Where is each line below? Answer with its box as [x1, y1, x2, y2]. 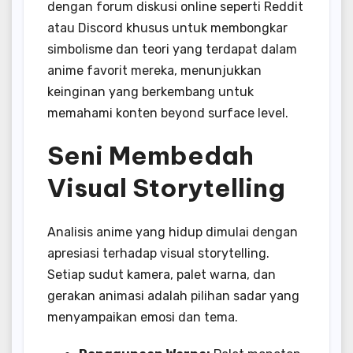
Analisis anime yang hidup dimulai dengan [47, 225, 298, 240]
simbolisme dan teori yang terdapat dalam [47, 41, 297, 57]
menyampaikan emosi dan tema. [47, 310, 238, 325]
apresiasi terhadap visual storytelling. [47, 246, 269, 262]
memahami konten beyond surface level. [47, 105, 288, 121]
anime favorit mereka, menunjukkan [47, 62, 262, 78]
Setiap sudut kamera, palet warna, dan [47, 267, 276, 283]
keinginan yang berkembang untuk [47, 84, 254, 99]
